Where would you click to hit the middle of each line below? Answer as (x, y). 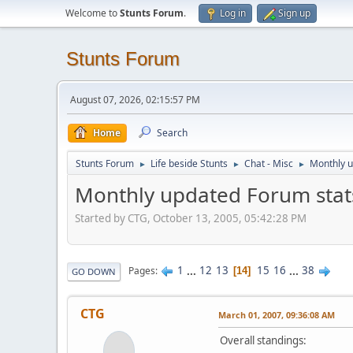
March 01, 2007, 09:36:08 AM (277, 314)
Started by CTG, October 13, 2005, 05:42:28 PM (191, 218)
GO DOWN (94, 271)
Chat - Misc (269, 163)
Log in (233, 13)
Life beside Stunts (189, 163)
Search (172, 133)
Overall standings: (263, 340)
